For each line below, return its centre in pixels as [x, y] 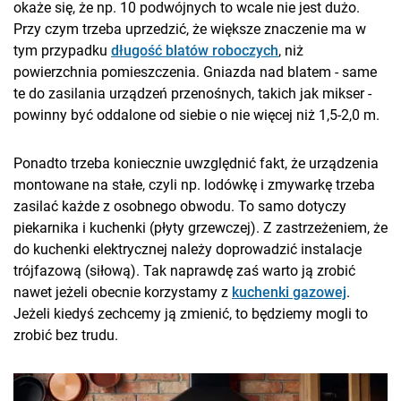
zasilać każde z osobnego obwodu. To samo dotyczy [180, 206]
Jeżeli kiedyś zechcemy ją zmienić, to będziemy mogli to [191, 313]
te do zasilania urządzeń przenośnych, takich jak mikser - [192, 93]
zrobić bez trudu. [66, 335]
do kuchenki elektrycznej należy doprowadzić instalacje [188, 249]
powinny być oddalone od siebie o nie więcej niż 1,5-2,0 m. [196, 115]
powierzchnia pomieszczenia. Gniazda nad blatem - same [195, 72]
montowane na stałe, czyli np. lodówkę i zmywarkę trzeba [194, 184]
